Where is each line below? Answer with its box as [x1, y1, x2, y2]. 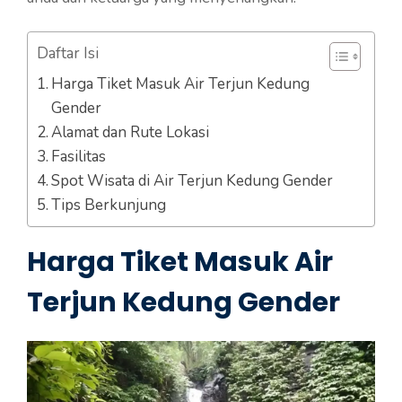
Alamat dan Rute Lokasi [51, 122, 210, 144]
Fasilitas [51, 146, 107, 168]
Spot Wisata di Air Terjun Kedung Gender [51, 170, 334, 192]
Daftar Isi [37, 43, 99, 65]
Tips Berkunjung [51, 195, 167, 216]
